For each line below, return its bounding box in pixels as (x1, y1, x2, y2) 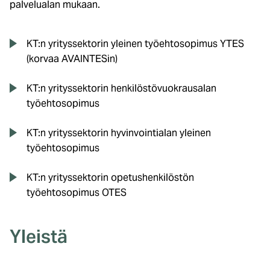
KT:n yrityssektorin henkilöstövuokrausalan (27, 81, 216, 95)
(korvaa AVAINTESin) (27, 52, 118, 65)
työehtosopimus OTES (27, 186, 127, 199)
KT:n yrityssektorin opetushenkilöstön (27, 171, 194, 184)
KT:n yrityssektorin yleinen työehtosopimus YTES (27, 37, 244, 50)
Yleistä (10, 224, 67, 248)
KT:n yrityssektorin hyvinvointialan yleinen (27, 126, 211, 139)
